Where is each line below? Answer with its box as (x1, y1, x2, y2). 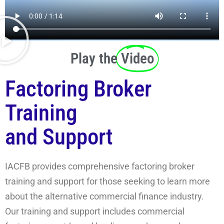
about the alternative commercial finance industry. (5, 191, 204, 202)
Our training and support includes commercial (5, 206, 184, 217)
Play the (70, 50, 117, 67)
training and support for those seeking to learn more (5, 176, 210, 187)
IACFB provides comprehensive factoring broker (5, 161, 194, 172)
